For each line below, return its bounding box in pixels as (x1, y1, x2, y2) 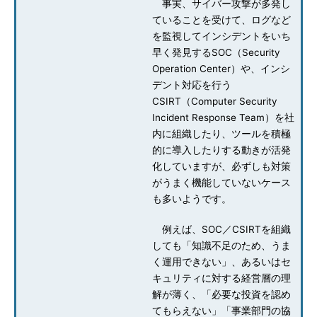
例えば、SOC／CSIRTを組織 (152, 224, 291, 235)
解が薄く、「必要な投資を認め (152, 289, 291, 300)
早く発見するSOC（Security (152, 47, 280, 58)
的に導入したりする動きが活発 (152, 144, 291, 156)
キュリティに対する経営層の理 (152, 272, 291, 284)
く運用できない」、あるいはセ (152, 256, 291, 267)
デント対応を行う (152, 79, 231, 91)
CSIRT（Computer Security (152, 96, 277, 107)
